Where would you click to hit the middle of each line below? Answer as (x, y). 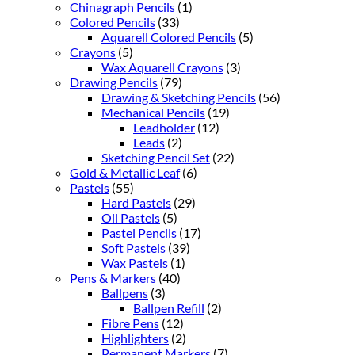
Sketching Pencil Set (156, 157)
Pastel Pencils (139, 232)
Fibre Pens (130, 323)
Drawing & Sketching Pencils (179, 97)
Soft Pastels (134, 247)
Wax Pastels (135, 262)
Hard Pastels (136, 202)
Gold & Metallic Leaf (125, 172)
